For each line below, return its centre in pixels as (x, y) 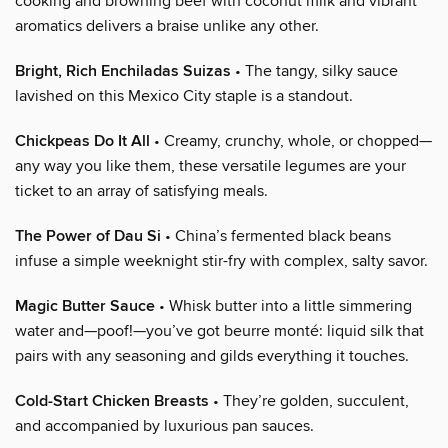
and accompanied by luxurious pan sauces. (164, 425)
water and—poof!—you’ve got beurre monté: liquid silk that (219, 330)
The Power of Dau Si (88, 236)
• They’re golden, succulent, (309, 400)
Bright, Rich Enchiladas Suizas (123, 71)
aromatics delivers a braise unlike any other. (167, 25)
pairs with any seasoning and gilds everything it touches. (212, 355)
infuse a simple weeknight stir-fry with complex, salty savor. (221, 260)
